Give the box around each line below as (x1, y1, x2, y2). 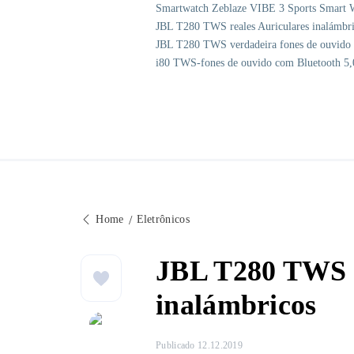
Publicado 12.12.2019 (156, 340, 243, 352)
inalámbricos (156, 289, 317, 322)
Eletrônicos (136, 213, 190, 226)
